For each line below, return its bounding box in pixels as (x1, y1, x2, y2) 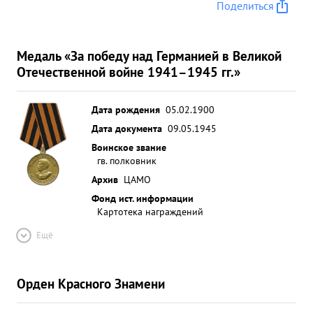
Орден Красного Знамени (17, 275, 165, 292)
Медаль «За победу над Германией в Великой (17, 47, 282, 64)
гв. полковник (97, 154, 156, 167)
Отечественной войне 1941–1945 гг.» (17, 63, 240, 80)
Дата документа (92, 122, 162, 135)
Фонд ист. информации (92, 191, 194, 205)
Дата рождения (92, 103, 160, 116)
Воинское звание (92, 140, 166, 154)
